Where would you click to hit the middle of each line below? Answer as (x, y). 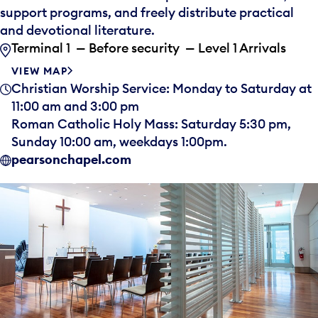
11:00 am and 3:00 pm (75, 106)
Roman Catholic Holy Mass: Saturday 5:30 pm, (151, 124)
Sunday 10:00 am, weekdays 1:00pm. (119, 142)
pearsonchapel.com (71, 159)
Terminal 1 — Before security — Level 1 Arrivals (149, 48)
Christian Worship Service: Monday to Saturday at (161, 88)
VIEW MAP (40, 71)
